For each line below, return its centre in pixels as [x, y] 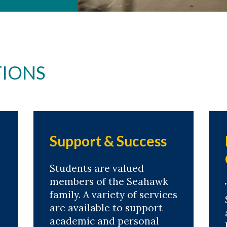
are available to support [106, 207]
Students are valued [97, 168]
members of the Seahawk [109, 181]
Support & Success [108, 141]
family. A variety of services [113, 194]
